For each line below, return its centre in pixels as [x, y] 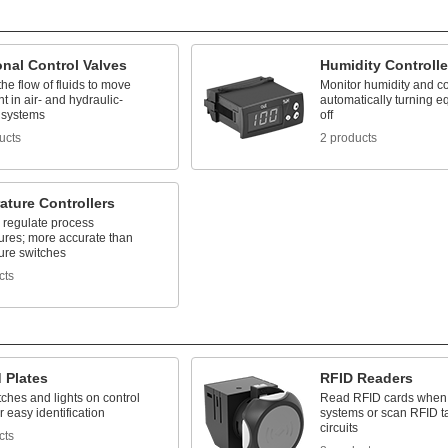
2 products [348, 138]
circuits [338, 428]
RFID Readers [366, 378]
